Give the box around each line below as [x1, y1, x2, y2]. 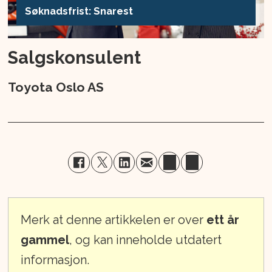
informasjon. [21, 252, 90, 267]
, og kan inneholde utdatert [69, 232, 222, 247]
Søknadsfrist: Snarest [25, 5, 134, 17]
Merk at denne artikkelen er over [21, 212, 207, 227]
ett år [206, 212, 240, 227]
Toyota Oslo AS [8, 79, 104, 95]
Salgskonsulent [8, 47, 141, 69]
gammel [21, 232, 70, 247]
